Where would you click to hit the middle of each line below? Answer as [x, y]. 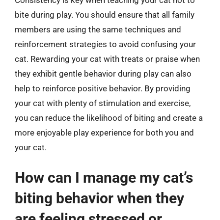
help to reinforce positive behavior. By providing [103, 88]
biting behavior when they [99, 198]
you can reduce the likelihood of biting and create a [109, 118]
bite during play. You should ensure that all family [105, 15]
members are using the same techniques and [98, 29]
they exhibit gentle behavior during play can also [103, 74]
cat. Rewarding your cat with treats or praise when [107, 59]
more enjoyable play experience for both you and [104, 133]
